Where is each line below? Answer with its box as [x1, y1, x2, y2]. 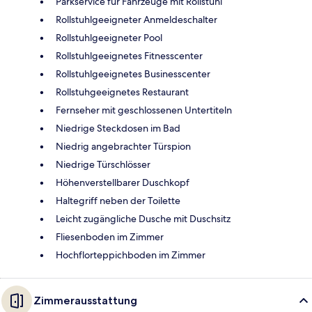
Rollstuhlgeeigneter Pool [56, 31, 162, 44]
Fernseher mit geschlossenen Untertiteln [56, 103, 232, 116]
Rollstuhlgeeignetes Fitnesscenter [56, 49, 203, 62]
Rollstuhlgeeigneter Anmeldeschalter [56, 13, 217, 26]
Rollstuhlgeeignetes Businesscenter [56, 67, 210, 80]
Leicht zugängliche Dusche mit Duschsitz [56, 212, 231, 225]
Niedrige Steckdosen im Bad [56, 121, 180, 134]
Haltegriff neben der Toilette [56, 194, 180, 207]
